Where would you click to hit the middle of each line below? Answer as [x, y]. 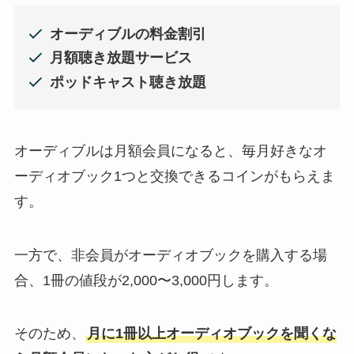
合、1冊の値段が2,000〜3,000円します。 [146, 280]
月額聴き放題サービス [121, 58]
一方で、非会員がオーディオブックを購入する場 [170, 255]
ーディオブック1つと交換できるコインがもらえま [174, 176]
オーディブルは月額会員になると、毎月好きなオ [170, 151]
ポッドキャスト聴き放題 [128, 82]
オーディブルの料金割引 [128, 34]
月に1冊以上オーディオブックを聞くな [211, 334]
